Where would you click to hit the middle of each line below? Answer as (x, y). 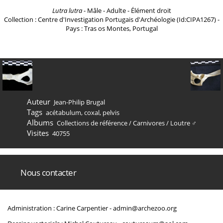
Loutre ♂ (183, 123)
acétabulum (63, 112)
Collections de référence (92, 123)
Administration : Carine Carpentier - (60, 208)
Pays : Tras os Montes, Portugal (111, 28)
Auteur (38, 102)
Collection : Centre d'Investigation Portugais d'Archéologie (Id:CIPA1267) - (111, 19)
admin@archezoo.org (145, 208)
